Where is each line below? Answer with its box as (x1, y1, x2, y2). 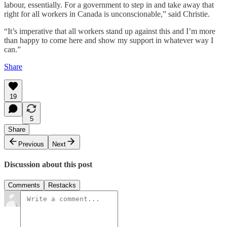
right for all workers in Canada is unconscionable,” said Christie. (4, 9, 210, 18)
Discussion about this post (4, 160, 92, 169)
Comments (8, 181, 40, 190)
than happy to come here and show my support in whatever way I (4, 35, 213, 45)
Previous (18, 140, 44, 148)
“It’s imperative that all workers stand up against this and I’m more (4, 26, 215, 35)
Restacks (48, 181, 76, 190)
